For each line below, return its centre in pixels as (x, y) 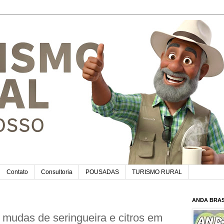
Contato (17, 172)
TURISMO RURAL (157, 172)
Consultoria (57, 172)
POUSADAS (102, 172)
